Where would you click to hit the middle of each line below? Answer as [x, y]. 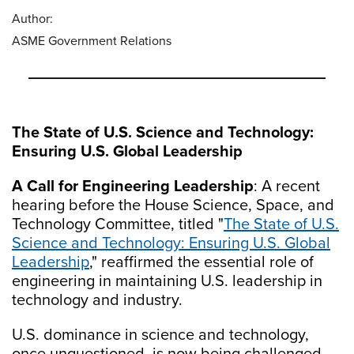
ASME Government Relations [92, 41]
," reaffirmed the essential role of [201, 262]
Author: [32, 19]
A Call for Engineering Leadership [133, 186]
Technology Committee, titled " [118, 224]
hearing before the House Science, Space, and [173, 205]
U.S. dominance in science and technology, [160, 335]
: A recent [287, 186]
